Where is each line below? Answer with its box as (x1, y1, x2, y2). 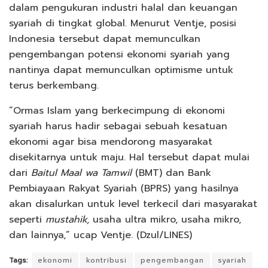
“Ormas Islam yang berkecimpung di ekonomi (9, 103, 225, 118)
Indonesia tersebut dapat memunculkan (9, 31, 200, 46)
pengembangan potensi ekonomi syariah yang (9, 47, 230, 62)
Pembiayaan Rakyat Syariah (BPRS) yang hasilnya (9, 181, 239, 196)
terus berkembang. (9, 78, 99, 93)
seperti (9, 212, 45, 227)
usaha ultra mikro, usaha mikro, (93, 212, 241, 227)
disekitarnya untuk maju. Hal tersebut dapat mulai (9, 150, 249, 165)
